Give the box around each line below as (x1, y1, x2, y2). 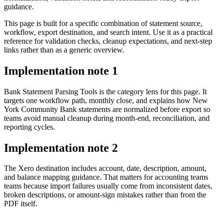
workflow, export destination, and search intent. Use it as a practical (4, 27, 213, 36)
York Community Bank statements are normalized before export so (4, 105, 210, 113)
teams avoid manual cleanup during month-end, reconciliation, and (4, 113, 210, 122)
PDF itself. (4, 199, 37, 208)
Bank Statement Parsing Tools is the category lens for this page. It (4, 87, 207, 96)
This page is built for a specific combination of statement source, (4, 19, 202, 27)
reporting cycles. (4, 122, 55, 131)
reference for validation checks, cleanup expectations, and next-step (4, 36, 212, 45)
